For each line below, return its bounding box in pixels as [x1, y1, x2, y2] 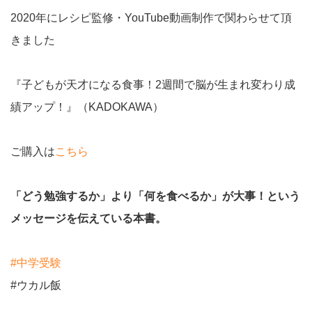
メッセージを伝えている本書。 [10, 212, 166, 224]
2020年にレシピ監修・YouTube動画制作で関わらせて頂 [10, 11, 292, 24]
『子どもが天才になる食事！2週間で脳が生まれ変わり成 [10, 78, 295, 91]
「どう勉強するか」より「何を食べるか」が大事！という [10, 189, 300, 202]
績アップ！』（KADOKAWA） [10, 100, 164, 113]
